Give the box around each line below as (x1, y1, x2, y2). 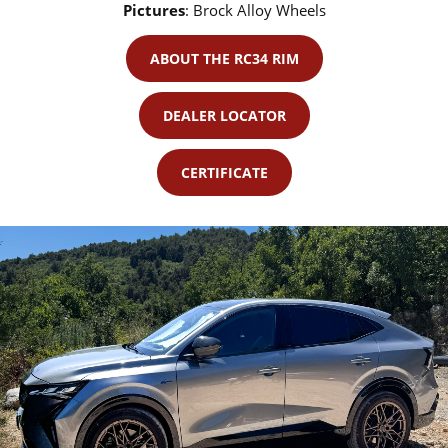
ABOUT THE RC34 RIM (149, 49, 299, 69)
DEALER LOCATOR (162, 106, 286, 126)
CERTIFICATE (180, 163, 268, 183)
